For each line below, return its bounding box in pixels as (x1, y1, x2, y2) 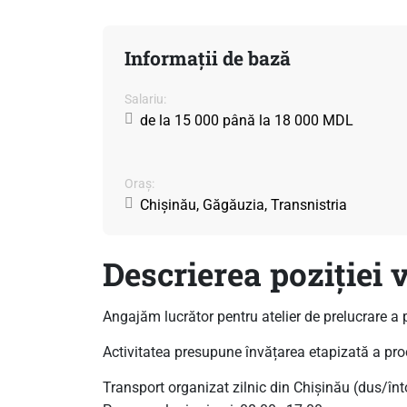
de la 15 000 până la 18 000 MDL (139, 111, 353, 129)
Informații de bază (124, 45, 291, 71)
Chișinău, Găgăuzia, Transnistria (139, 195, 347, 213)
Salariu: (124, 91, 166, 106)
